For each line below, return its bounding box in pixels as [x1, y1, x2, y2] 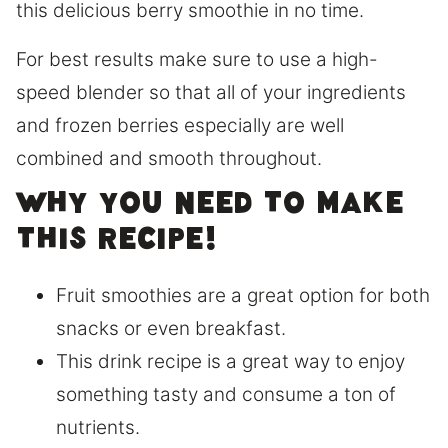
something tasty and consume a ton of [56, 383, 396, 407]
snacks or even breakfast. [56, 317, 286, 341]
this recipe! [16, 228, 217, 262]
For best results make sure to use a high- [16, 48, 378, 72]
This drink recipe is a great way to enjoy [56, 350, 405, 374]
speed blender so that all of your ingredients [16, 81, 406, 105]
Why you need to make [16, 192, 404, 226]
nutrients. [56, 416, 140, 440]
